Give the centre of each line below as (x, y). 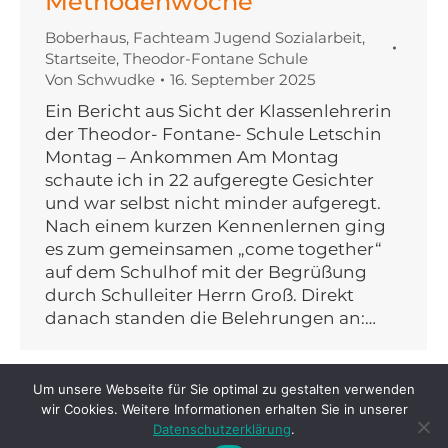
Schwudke (116, 80)
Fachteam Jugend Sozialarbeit (247, 38)
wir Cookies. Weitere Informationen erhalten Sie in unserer (224, 409)
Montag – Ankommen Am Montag (192, 157)
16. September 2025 (242, 80)
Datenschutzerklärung (222, 429)
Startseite (80, 59)
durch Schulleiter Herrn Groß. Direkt (199, 295)
